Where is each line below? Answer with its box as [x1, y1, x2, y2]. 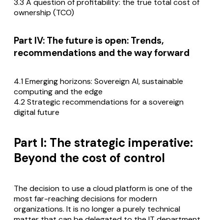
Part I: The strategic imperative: [14, 135, 193, 150]
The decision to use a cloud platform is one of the [14, 183, 192, 193]
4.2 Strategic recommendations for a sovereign [14, 96, 184, 107]
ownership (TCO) [14, 7, 74, 18]
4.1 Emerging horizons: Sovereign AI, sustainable [14, 76, 183, 86]
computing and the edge [14, 86, 103, 97]
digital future [14, 107, 59, 117]
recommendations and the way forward [14, 47, 190, 59]
